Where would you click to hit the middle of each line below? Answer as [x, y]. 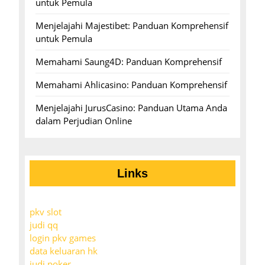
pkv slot [46, 212]
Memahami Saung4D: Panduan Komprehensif [129, 62]
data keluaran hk [64, 251]
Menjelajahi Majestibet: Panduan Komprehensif [132, 26]
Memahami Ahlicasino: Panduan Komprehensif [131, 85]
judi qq [44, 225]
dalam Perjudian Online [84, 121]
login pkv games [63, 238]
